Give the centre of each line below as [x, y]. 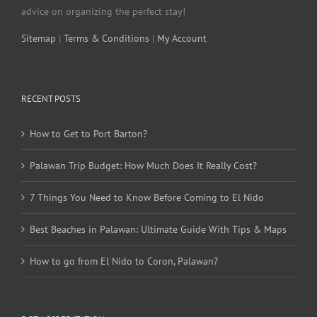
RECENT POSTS [51, 99]
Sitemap [39, 39]
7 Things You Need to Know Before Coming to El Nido [147, 198]
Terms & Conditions [106, 39]
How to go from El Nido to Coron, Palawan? [124, 261]
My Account [182, 39]
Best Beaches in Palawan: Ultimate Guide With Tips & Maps [158, 230]
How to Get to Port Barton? [88, 134]
